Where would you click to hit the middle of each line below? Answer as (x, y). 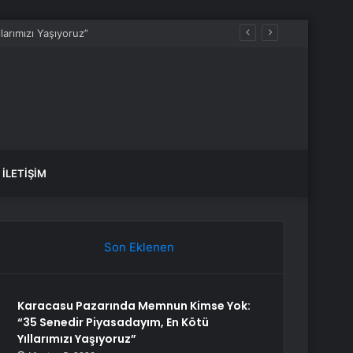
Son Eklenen (139, 247)
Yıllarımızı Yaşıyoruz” (77, 339)
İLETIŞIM (24, 173)
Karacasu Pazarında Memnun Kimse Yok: (134, 306)
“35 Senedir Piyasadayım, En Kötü (113, 322)
